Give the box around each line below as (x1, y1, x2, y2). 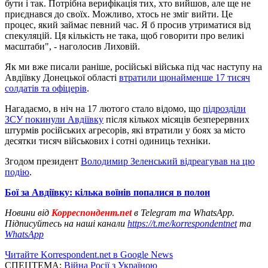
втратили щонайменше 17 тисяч (119, 72, 250, 83)
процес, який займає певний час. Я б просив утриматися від (5, 19, 251, 30)
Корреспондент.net (49, 207, 134, 218)
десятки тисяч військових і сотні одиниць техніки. (5, 135, 211, 146)
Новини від (5, 207, 49, 218)
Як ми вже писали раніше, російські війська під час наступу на (5, 61, 262, 72)
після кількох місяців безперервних (103, 114, 249, 124)
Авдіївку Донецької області (5, 72, 119, 83)
